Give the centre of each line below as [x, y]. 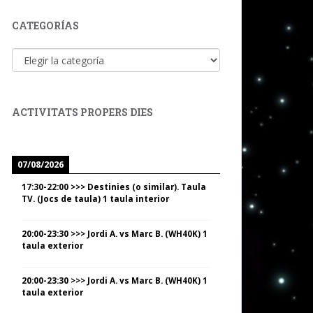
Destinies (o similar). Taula [147, 187]
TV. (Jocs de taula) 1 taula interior [95, 199]
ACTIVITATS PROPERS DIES [82, 112]
